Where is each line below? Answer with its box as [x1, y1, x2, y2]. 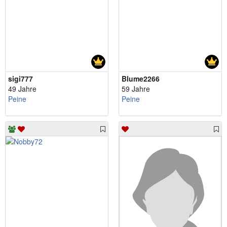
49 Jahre [8, 83, 36, 94]
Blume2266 [122, 73, 160, 84]
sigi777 [8, 73, 33, 84]
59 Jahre [122, 83, 150, 94]
